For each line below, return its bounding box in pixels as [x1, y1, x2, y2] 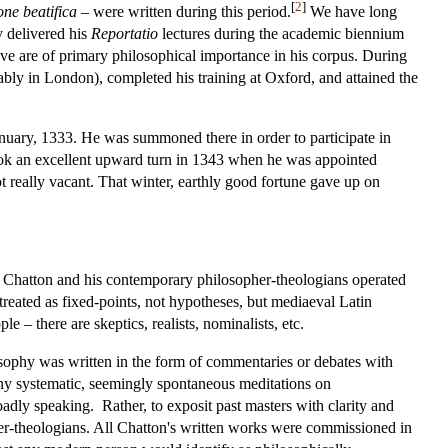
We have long [306, 2, 397, 20]
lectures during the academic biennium [158, 24, 404, 42]
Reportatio [91, 24, 158, 42]
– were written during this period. [77, 2, 291, 20]
